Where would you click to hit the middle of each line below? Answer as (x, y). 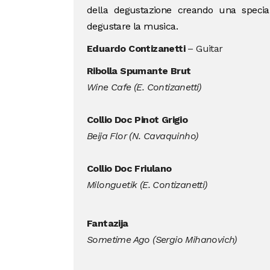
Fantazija (107, 223)
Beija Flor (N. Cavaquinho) (142, 136)
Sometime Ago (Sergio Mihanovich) (162, 239)
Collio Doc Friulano (129, 168)
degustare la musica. (132, 26)
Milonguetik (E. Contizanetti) (147, 184)
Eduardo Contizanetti (136, 48)
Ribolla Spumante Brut (139, 71)
